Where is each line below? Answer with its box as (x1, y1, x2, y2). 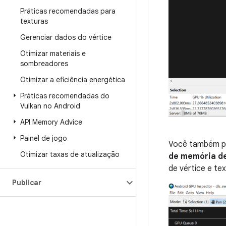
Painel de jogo (20, 134, 67, 143)
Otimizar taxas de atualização (20, 150, 120, 159)
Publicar (12, 178, 41, 187)
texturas (20, 17, 48, 26)
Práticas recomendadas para (20, 7, 116, 16)
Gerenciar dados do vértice (20, 33, 111, 42)
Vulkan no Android (20, 101, 80, 110)
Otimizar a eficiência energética (20, 75, 125, 84)
